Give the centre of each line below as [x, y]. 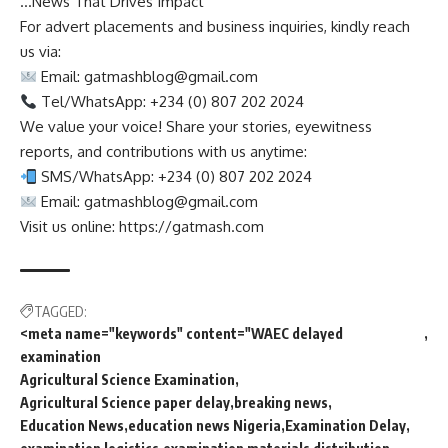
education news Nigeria [204, 426]
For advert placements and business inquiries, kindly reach [215, 27]
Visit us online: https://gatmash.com [142, 227]
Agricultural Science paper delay [125, 403]
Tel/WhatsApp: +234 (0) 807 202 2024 [171, 102]
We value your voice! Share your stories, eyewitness [196, 127]
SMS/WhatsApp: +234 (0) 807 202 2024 [175, 177]
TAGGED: [60, 312]
